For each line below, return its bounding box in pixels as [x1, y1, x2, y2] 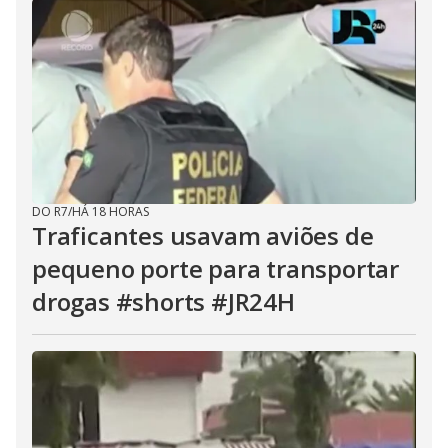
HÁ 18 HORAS [72, 203, 149, 220]
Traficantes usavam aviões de [32, 219, 374, 252]
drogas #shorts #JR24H [32, 285, 295, 318]
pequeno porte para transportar [32, 252, 399, 285]
